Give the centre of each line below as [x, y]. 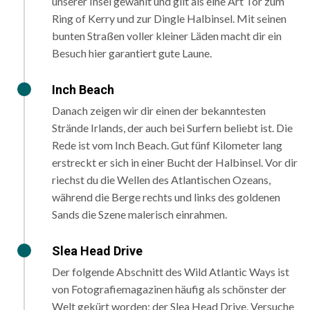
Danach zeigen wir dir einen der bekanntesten [159, 111]
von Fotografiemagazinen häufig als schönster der [169, 289]
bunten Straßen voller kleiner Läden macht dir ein [167, 36]
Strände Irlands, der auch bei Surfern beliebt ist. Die [172, 128]
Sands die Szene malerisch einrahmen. [139, 215]
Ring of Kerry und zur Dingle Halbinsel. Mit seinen [169, 19]
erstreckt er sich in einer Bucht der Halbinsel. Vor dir [175, 163]
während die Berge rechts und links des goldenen [166, 197]
